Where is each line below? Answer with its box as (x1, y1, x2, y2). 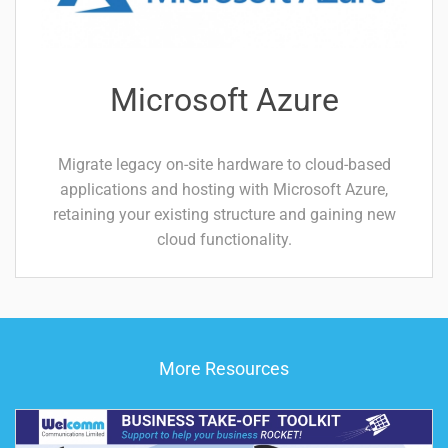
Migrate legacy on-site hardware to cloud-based (57, 154, 391, 174)
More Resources (159, 357, 289, 379)
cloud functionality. (156, 229, 292, 249)
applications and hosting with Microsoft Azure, (60, 179, 388, 199)
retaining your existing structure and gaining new (52, 204, 396, 224)
